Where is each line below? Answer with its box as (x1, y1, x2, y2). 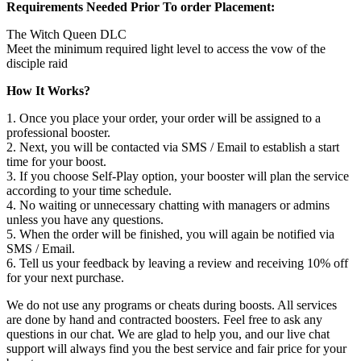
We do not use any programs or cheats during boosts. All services (6, 297, 337, 312)
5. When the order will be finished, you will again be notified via (6, 226, 334, 241)
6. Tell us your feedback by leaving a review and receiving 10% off (6, 255, 348, 270)
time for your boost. (6, 154, 106, 168)
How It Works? (6, 83, 90, 98)
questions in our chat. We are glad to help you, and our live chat (6, 326, 330, 341)
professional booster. (6, 125, 110, 139)
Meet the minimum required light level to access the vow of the (6, 41, 326, 56)
